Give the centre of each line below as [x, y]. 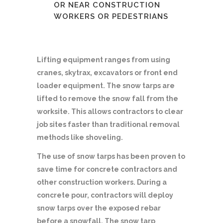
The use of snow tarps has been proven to [111, 156]
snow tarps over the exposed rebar [99, 208]
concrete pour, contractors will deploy [105, 195]
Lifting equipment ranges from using [104, 59]
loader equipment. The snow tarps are [106, 85]
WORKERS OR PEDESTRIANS [111, 16]
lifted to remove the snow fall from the [108, 98]
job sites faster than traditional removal [108, 124]
